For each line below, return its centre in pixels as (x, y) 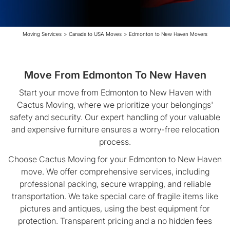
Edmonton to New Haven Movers (168, 34)
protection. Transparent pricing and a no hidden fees (115, 221)
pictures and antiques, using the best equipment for (115, 208)
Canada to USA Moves (95, 34)
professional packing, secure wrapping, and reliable (115, 184)
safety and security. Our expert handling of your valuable (115, 117)
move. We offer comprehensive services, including (115, 171)
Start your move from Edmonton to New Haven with (115, 92)
